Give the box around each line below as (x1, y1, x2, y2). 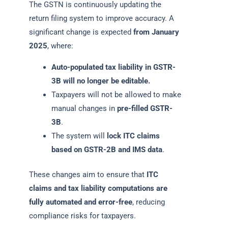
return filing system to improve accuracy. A (29, 14, 174, 23)
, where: (47, 41, 73, 51)
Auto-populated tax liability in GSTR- (51, 62, 176, 72)
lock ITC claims (106, 131, 160, 140)
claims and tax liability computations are (29, 183, 167, 193)
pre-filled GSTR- (117, 103, 173, 113)
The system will (51, 131, 107, 140)
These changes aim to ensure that (29, 169, 147, 179)
